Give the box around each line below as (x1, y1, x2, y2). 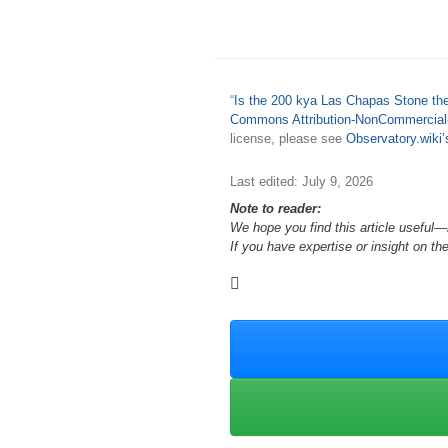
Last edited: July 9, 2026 (229, 173, 373, 189)
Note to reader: (229, 200, 321, 216)
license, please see (229, 130, 346, 146)
